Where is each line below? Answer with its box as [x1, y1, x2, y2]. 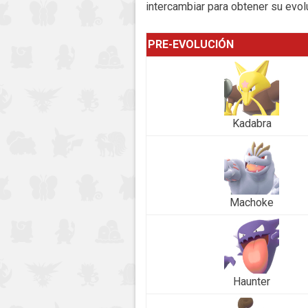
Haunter [233, 274, 270, 288]
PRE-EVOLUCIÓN [148, 37, 234, 51]
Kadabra [232, 116, 272, 130]
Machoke [230, 195, 274, 209]
